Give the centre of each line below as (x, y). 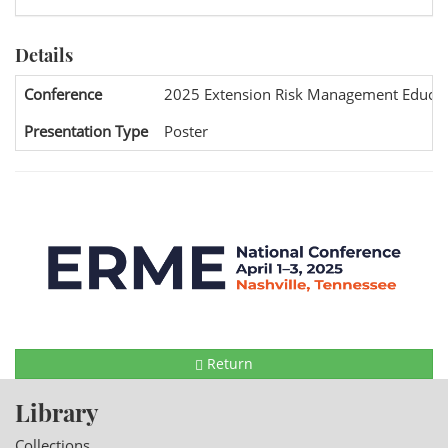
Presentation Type (86, 131)
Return (228, 363)
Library (56, 411)
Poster (186, 131)
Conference (63, 94)
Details (44, 55)
